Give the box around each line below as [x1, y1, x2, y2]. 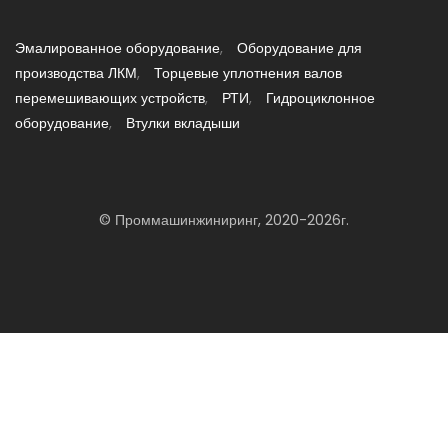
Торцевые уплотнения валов [154, 63, 342, 83]
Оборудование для [237, 38, 362, 58]
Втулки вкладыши [126, 113, 240, 133]
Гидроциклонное [266, 88, 375, 108]
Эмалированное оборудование [15, 38, 220, 58]
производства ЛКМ [15, 63, 137, 83]
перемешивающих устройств [15, 88, 205, 108]
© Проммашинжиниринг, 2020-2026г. [99, 210, 349, 230]
